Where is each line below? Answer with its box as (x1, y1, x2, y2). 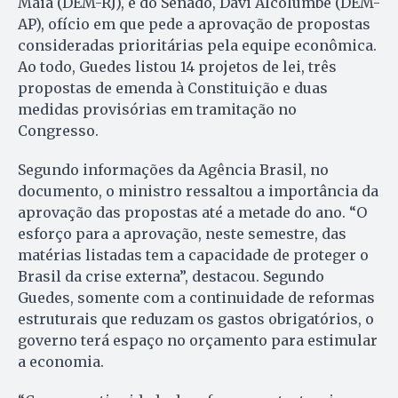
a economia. (18, 353, 104, 371)
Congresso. (18, 122, 99, 140)
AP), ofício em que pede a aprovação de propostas (18, 15, 370, 34)
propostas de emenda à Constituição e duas (18, 79, 328, 98)
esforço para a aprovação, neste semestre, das (18, 225, 346, 243)
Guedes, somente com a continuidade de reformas (18, 289, 375, 307)
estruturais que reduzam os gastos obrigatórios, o (18, 310, 374, 329)
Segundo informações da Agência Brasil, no (18, 161, 329, 179)
